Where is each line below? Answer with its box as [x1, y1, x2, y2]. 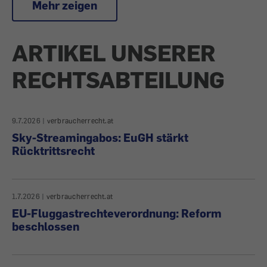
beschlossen [12, 219, 79, 233]
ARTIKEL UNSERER [12, 38, 216, 67]
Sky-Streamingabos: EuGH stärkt [12, 131, 188, 144]
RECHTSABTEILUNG [12, 65, 225, 94]
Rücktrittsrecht [12, 144, 95, 157]
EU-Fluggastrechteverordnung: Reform [12, 206, 222, 220]
